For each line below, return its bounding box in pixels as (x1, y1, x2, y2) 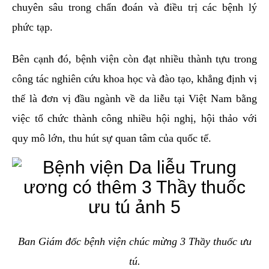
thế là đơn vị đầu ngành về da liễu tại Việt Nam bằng (12, 92, 257, 105)
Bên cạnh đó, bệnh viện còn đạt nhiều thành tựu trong (12, 53, 257, 65)
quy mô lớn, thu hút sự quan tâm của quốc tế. (12, 132, 211, 145)
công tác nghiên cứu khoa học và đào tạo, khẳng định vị (12, 73, 257, 85)
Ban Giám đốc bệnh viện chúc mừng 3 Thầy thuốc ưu (17, 235, 252, 248)
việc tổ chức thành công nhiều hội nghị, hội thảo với (12, 112, 257, 125)
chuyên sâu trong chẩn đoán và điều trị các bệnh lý (12, 1, 257, 14)
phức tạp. (12, 21, 53, 34)
